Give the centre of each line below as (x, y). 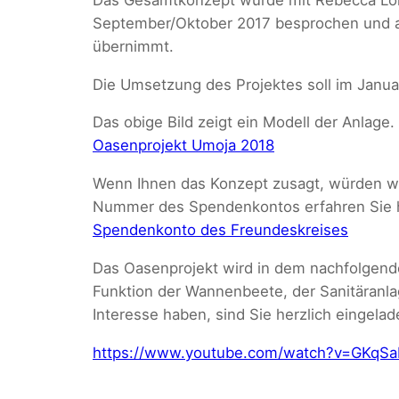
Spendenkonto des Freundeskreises (220, 230)
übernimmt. (133, 46)
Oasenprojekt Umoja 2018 (183, 146)
